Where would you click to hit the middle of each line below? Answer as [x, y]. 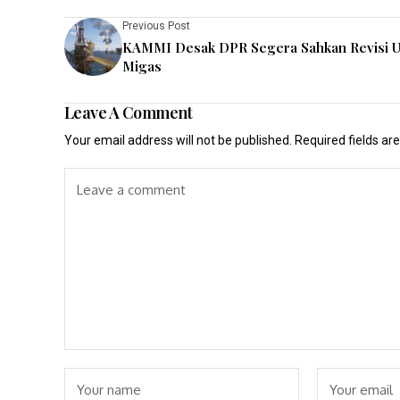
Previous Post [156, 26]
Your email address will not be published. [178, 140]
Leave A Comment [129, 112]
